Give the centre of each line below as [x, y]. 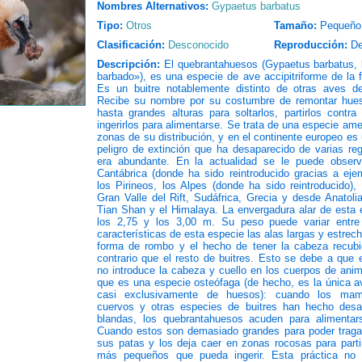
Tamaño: [297, 25]
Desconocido [198, 45]
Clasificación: [131, 45]
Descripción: [128, 64]
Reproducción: [311, 45]
